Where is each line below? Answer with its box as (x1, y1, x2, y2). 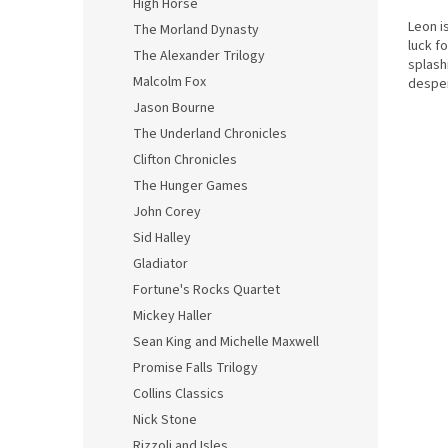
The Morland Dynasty (133, 20, 259, 40)
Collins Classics (133, 384, 224, 404)
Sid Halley (133, 228, 191, 248)
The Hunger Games (133, 176, 248, 196)
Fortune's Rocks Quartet (133, 280, 280, 300)
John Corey (133, 202, 201, 222)
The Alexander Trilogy (133, 46, 265, 66)
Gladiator (133, 254, 188, 274)
